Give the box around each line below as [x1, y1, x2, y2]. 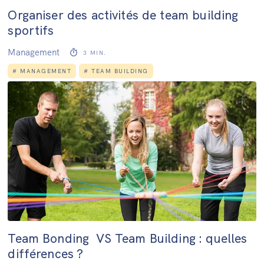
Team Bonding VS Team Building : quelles [8, 230, 247, 246]
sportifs [8, 22, 54, 38]
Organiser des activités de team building [8, 6, 239, 22]
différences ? [8, 245, 84, 261]
